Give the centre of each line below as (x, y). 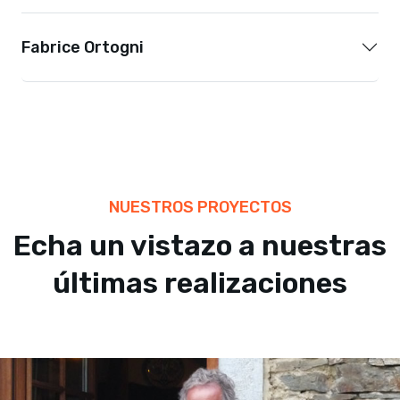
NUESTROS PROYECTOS (200, 207)
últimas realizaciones (200, 283)
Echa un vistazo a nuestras (200, 245)
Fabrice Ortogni (83, 47)
